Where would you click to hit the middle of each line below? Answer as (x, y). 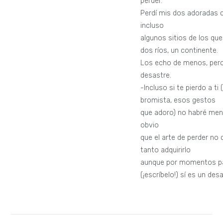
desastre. (156, 75)
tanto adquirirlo (166, 150)
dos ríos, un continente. (179, 50)
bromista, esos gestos (178, 100)
